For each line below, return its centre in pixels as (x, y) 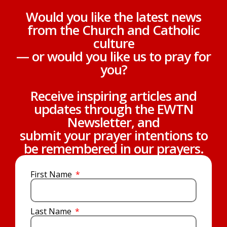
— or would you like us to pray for (113, 56)
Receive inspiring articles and (113, 96)
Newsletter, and (113, 122)
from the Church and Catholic (113, 30)
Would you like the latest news (113, 17)
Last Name (52, 212)
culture (113, 43)
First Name (52, 175)
